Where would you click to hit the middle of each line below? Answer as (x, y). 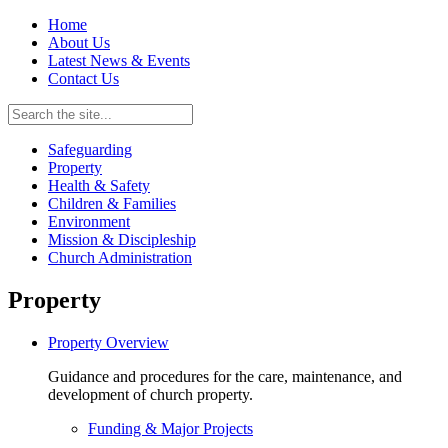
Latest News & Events (119, 60)
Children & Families (112, 203)
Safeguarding (90, 149)
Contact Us (83, 78)
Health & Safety (99, 185)
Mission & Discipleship (122, 239)
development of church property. (150, 394)
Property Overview (108, 342)
